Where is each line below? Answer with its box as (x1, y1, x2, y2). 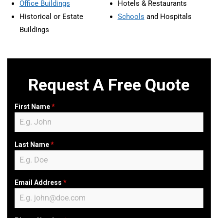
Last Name (15, 141, 51, 148)
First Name (15, 103, 52, 110)
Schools (117, 12, 145, 21)
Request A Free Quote (28, 75, 190, 94)
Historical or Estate (19, 12, 83, 21)
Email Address (15, 179, 63, 186)
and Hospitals (144, 12, 192, 21)
